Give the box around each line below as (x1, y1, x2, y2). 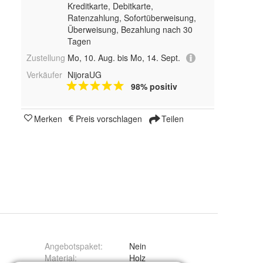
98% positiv (130, 80, 177, 93)
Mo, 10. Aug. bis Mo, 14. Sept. (67, 52, 180, 63)
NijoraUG (67, 69, 102, 81)
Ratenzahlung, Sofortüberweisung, (67, 12, 196, 23)
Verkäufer (26, 69, 62, 81)
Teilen (159, 113, 184, 125)
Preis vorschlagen (76, 113, 142, 125)
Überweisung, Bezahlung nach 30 (67, 23, 193, 35)
